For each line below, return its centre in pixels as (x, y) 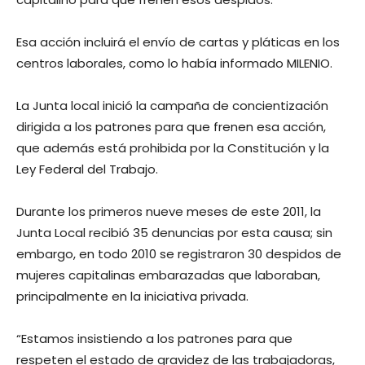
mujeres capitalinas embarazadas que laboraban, (168, 275)
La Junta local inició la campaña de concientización (172, 106)
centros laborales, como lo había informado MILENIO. (174, 63)
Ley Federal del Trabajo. (87, 169)
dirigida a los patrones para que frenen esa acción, (171, 127)
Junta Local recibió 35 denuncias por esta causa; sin (174, 233)
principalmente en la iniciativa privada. (132, 296)
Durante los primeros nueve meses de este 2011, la (169, 211)
